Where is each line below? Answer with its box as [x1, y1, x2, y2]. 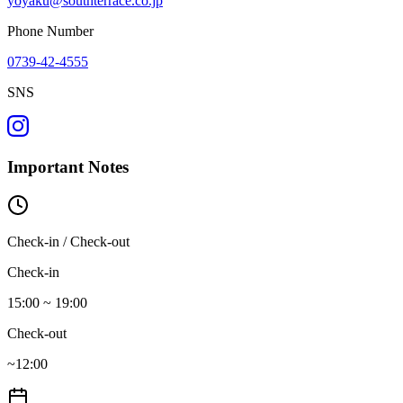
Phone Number [7, 23, 94, 40]
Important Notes [7, 157, 129, 177]
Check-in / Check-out [7, 233, 130, 249]
